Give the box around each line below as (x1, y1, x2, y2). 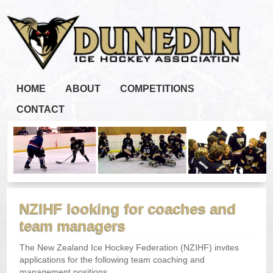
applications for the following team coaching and (19, 255, 205, 265)
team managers (19, 218, 126, 235)
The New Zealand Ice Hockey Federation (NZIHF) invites (19, 243, 239, 253)
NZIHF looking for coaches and (19, 200, 237, 218)
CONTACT (16, 104, 65, 115)
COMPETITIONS (120, 83, 195, 94)
